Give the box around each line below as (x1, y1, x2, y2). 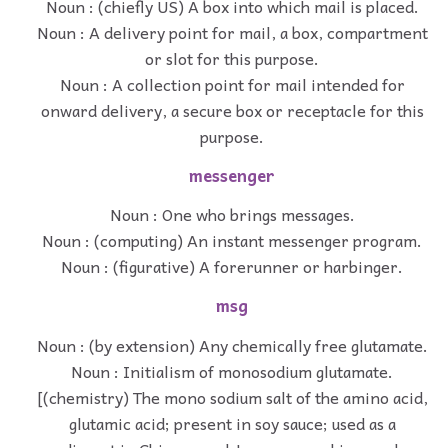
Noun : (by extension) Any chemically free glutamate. (36, 332, 428, 359)
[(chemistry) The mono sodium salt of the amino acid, (36, 384, 428, 411)
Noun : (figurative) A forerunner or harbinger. (61, 253, 403, 280)
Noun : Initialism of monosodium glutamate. (71, 358, 393, 385)
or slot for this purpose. (145, 44, 319, 71)
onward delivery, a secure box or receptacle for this (40, 96, 424, 123)
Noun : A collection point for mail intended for (59, 70, 405, 97)
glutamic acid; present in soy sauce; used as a (68, 410, 396, 437)
